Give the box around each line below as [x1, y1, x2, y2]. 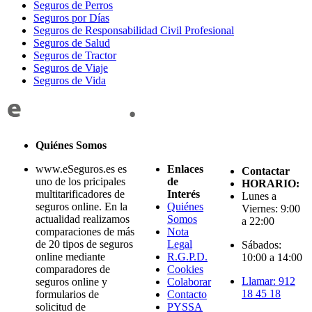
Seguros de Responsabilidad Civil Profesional [33, 24, 234, 37]
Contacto [167, 288, 207, 301]
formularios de [36, 288, 99, 301]
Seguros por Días [33, 12, 109, 24]
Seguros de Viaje [33, 62, 108, 75]
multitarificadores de [36, 188, 125, 201]
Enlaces [167, 163, 203, 175]
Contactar [242, 165, 290, 178]
